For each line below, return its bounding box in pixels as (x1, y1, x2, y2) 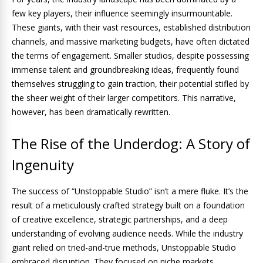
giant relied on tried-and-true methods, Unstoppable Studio (12, 242, 236, 253)
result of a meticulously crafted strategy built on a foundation (12, 200, 245, 211)
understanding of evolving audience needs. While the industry (12, 228, 243, 239)
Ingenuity (12, 155, 74, 174)
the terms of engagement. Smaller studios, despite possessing (12, 50, 249, 61)
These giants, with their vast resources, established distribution (12, 22, 251, 33)
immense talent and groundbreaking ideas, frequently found (12, 64, 239, 75)
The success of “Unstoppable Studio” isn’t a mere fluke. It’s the (12, 186, 248, 197)
